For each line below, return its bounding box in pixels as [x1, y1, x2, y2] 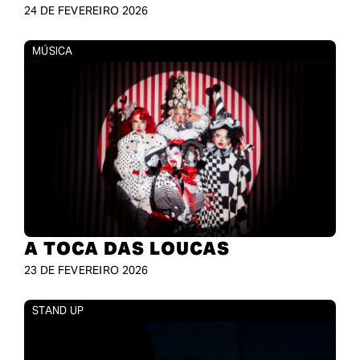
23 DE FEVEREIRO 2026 [23, 262, 149, 277]
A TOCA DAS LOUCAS [23, 236, 230, 260]
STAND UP [31, 303, 84, 317]
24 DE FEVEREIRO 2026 [23, 2, 149, 18]
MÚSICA [31, 43, 73, 58]
